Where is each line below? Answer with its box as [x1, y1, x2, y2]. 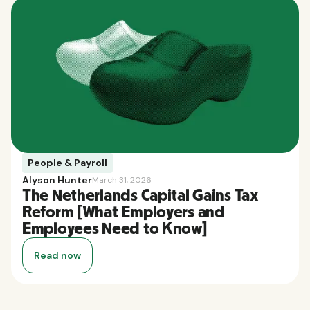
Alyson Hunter [22, 173, 92, 186]
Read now [34, 248, 81, 262]
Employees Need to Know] [22, 220, 208, 237]
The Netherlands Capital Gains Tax [22, 187, 259, 204]
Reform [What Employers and [22, 203, 225, 221]
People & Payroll [28, 156, 107, 169]
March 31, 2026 [92, 174, 152, 186]
